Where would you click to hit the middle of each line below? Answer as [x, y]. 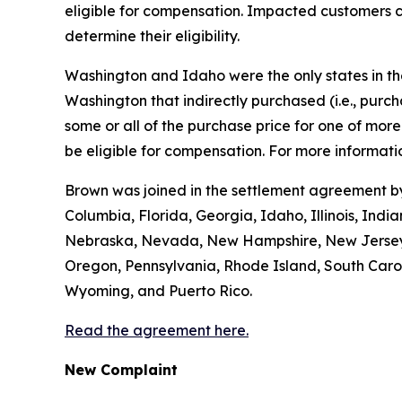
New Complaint [121, 370]
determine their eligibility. [152, 36]
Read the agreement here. [157, 330]
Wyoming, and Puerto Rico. [158, 291]
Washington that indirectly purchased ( [200, 100]
